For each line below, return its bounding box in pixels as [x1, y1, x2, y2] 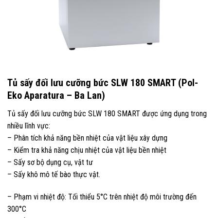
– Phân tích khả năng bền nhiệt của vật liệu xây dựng [7, 133, 167, 143]
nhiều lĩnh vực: [7, 121, 50, 130]
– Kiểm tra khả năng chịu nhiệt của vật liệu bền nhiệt [7, 145, 166, 155]
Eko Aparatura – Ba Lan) [7, 90, 105, 101]
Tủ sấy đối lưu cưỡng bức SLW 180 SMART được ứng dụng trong [7, 109, 207, 118]
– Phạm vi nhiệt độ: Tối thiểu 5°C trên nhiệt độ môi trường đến [7, 192, 197, 201]
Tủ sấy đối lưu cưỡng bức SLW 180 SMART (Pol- [7, 77, 198, 89]
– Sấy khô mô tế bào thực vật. [7, 170, 100, 179]
